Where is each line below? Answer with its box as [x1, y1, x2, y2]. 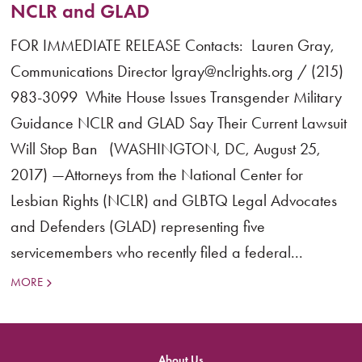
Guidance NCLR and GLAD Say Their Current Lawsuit [11, 113, 347, 133]
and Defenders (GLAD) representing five [11, 217, 266, 236]
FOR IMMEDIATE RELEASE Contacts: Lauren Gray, [11, 36, 335, 55]
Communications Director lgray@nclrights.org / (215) [11, 61, 344, 81]
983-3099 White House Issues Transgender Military [11, 87, 343, 107]
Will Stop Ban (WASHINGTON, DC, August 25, [11, 139, 322, 158]
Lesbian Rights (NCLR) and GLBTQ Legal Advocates [11, 191, 338, 210]
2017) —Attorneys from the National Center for [11, 165, 304, 184]
